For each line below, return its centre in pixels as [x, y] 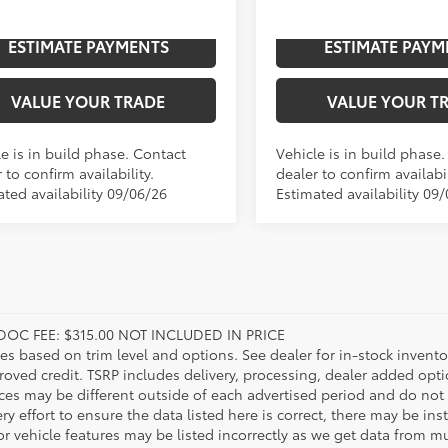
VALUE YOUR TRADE [88, 101]
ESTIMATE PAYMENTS [88, 46]
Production [314, 48]
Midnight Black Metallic [119, 43]
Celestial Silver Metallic [434, 43]
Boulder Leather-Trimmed [210, 43]
